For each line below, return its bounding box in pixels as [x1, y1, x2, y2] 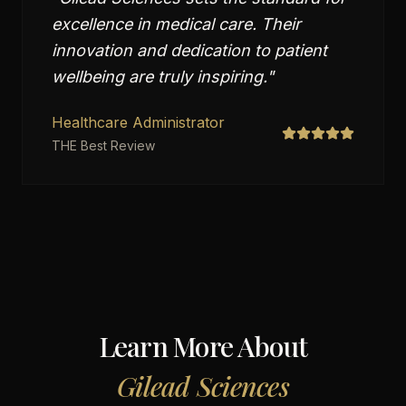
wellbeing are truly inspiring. [52, 67, 266, 86]
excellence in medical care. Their [52, 14, 301, 34]
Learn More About [98, 328, 308, 364]
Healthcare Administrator [52, 113, 225, 131]
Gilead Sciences [117, 368, 289, 404]
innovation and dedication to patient [52, 41, 327, 60]
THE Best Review [52, 138, 155, 153]
